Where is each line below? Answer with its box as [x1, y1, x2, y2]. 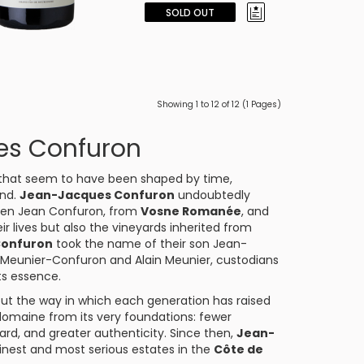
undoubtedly [175, 187, 250, 203]
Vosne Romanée [141, 203, 241, 219]
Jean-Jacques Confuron [19, 187, 175, 203]
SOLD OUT [165, 6, 214, 19]
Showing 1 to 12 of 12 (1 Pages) [156, 98, 281, 110]
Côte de [214, 341, 263, 357]
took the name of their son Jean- [53, 236, 247, 252]
